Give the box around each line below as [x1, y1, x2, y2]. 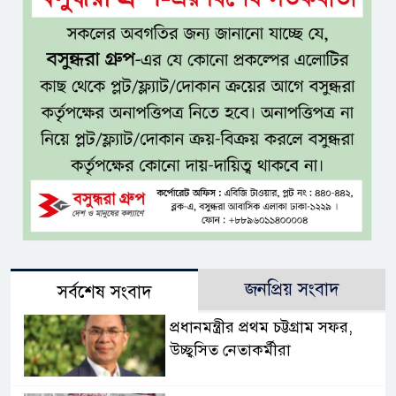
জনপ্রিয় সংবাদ [244, 278, 339, 301]
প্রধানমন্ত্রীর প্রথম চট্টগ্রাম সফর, [169, 317, 353, 338]
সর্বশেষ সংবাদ [57, 281, 152, 304]
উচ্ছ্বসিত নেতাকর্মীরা [169, 340, 291, 361]
